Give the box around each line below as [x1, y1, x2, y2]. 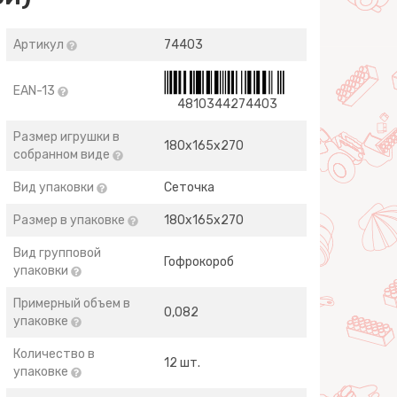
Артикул [13, 37, 67, 52]
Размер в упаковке [13, 213, 128, 228]
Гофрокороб [164, 254, 235, 269]
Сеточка [164, 180, 215, 195]
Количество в [13, 346, 96, 362]
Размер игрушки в [13, 129, 121, 144]
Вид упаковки [13, 180, 97, 195]
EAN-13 [13, 83, 58, 98]
